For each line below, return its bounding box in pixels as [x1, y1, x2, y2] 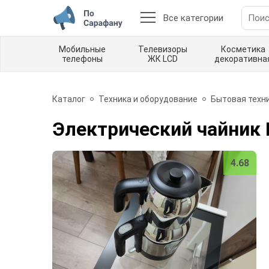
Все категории [163, 13, 223, 23]
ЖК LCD [147, 54, 178, 64]
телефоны [62, 54, 103, 64]
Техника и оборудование [98, 94, 198, 104]
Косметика [220, 44, 265, 54]
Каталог [52, 94, 85, 104]
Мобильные [59, 44, 106, 54]
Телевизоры [138, 44, 187, 54]
